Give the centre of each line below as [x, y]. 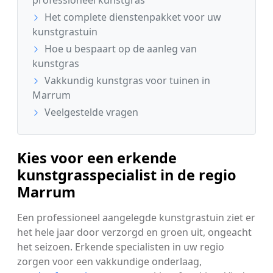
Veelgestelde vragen [90, 112]
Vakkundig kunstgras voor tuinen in [126, 80]
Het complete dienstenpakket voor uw [132, 17]
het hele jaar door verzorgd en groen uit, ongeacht [134, 232]
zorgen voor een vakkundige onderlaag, [109, 261]
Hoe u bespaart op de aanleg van [119, 48]
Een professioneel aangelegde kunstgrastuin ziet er [136, 217]
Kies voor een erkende [97, 158]
